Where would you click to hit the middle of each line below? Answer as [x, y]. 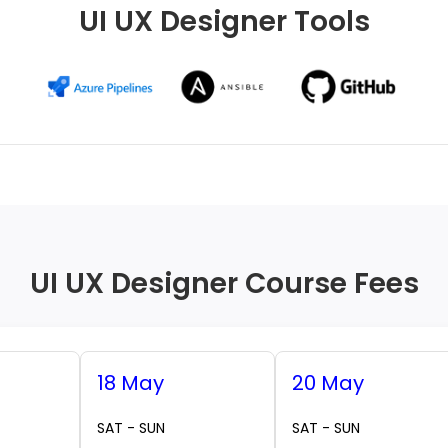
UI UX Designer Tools [224, 21]
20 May [328, 383]
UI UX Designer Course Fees [224, 284]
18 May [130, 383]
